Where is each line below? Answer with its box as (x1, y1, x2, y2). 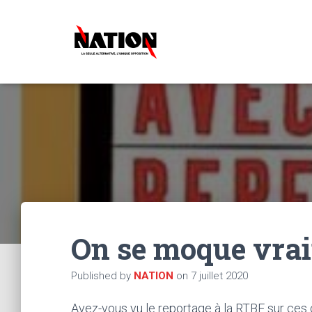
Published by (71, 270, 134, 282)
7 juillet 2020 (191, 270, 248, 282)
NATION (134, 270, 173, 282)
